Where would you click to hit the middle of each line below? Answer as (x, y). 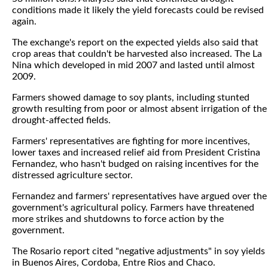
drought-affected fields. (61, 120)
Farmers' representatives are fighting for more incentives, (131, 141)
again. (24, 22)
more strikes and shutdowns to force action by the (118, 219)
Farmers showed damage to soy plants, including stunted (131, 98)
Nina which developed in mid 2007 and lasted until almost (133, 65)
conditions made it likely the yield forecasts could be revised (138, 10)
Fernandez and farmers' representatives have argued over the (139, 196)
